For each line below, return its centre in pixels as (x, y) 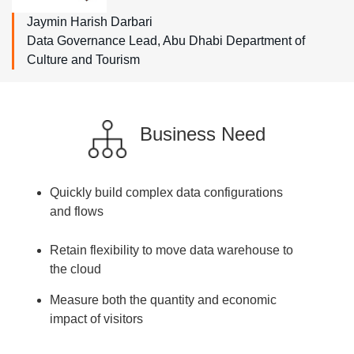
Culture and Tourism (83, 59)
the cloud (76, 269)
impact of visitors (97, 318)
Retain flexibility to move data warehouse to (172, 250)
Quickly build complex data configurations (167, 192)
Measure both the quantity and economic (164, 299)
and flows (77, 211)
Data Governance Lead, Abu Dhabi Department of (166, 40)
